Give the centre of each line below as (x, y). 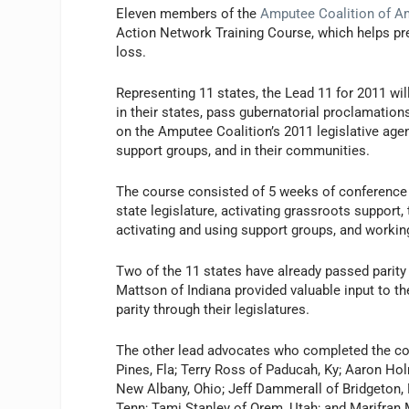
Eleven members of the (189, 13)
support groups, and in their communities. (243, 150)
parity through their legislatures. (213, 309)
